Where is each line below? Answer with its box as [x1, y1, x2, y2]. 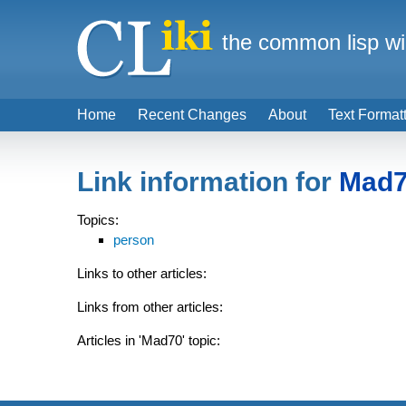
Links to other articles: [77, 266, 207, 281]
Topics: [77, 212, 119, 227]
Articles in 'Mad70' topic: [77, 333, 220, 348]
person [113, 232, 154, 247]
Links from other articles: [77, 299, 223, 314]
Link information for [77, 167, 339, 197]
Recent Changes [138, 107, 246, 122]
